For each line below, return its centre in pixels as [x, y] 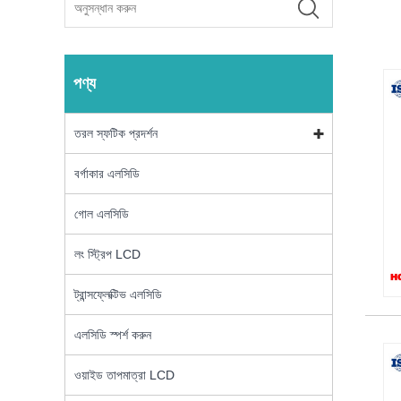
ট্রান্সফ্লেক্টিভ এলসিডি [118, 295]
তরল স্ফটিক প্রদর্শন [116, 134]
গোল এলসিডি [102, 214]
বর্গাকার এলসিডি [107, 174]
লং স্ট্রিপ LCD [107, 255]
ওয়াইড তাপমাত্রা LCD [124, 375]
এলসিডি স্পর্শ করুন [113, 335]
